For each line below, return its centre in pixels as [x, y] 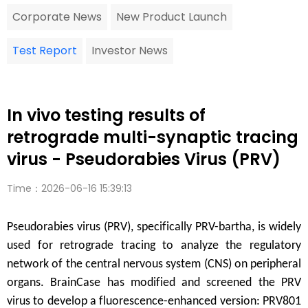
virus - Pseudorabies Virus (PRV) [144, 159]
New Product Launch [172, 17]
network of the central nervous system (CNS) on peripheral [154, 265]
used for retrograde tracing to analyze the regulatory [154, 246]
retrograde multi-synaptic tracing [153, 137]
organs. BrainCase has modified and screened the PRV [154, 283]
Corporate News [57, 17]
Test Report [45, 51]
